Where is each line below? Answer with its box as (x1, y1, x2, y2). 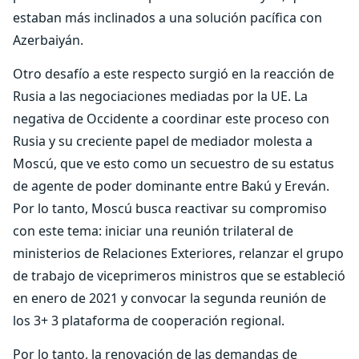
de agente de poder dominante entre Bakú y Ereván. (13, 177, 329, 195)
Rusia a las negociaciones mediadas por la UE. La (13, 87, 308, 105)
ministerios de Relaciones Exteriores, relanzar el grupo (13, 244, 344, 262)
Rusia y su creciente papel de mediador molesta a (13, 132, 313, 150)
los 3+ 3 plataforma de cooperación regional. (13, 312, 284, 329)
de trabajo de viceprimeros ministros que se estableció (13, 267, 345, 284)
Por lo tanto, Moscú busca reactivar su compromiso (13, 200, 327, 217)
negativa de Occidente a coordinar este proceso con (13, 110, 329, 127)
